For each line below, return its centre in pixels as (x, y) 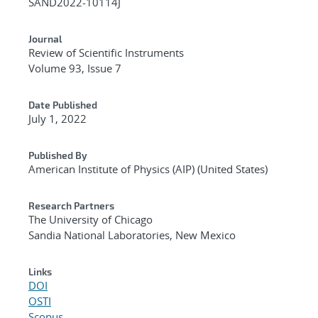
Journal (45, 38)
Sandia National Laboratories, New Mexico (132, 235)
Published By (58, 155)
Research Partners (71, 205)
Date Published (63, 104)
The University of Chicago (91, 219)
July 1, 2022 (57, 118)
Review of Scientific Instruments (106, 52)
